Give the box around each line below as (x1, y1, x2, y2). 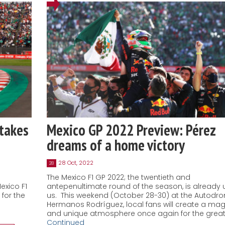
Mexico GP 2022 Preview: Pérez (46, 120, 215, 140)
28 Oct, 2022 (58, 159, 93, 167)
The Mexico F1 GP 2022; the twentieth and (46, 172, 190, 183)
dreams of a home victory (46, 135, 187, 155)
